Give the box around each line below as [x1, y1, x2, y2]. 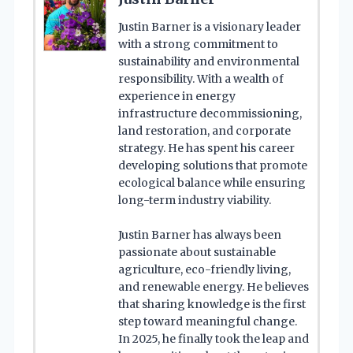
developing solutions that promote [118, 158, 307, 173]
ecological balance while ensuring [118, 176, 306, 191]
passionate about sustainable [118, 245, 276, 260]
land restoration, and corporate [118, 124, 291, 139]
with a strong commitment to [118, 37, 278, 52]
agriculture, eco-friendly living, [118, 262, 291, 277]
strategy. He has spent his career [118, 141, 295, 156]
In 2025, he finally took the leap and [118, 332, 309, 347]
